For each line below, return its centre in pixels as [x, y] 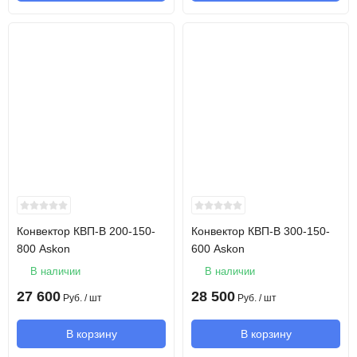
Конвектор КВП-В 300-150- [261, 231]
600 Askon [218, 249]
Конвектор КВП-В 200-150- [86, 231]
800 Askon [43, 249]
